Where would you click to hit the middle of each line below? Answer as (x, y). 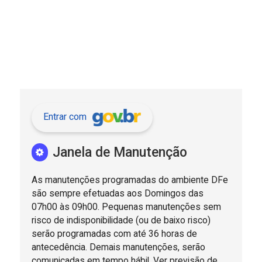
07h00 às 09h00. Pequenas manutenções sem (126, 206)
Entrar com (65, 117)
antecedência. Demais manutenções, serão (118, 247)
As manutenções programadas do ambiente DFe (130, 180)
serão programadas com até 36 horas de (114, 233)
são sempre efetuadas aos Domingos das (117, 193)
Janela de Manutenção (120, 153)
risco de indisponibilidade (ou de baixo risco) (121, 220)
